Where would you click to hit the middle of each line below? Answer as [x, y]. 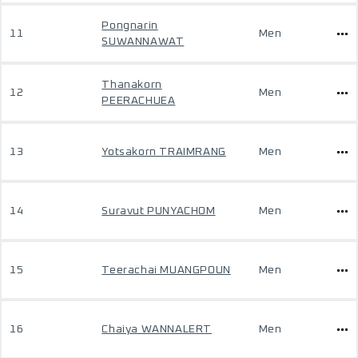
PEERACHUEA [139, 101]
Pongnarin [130, 26]
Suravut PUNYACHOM [159, 211]
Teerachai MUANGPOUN [166, 270]
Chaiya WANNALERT [157, 329]
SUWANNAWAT [143, 42]
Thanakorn [132, 85]
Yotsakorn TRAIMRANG [164, 152]
